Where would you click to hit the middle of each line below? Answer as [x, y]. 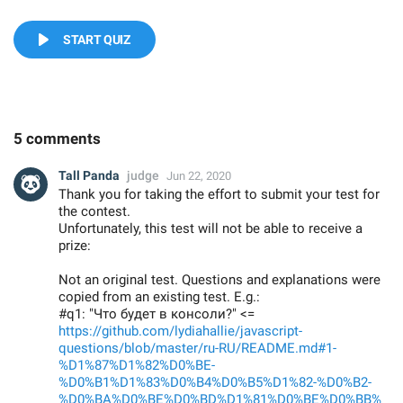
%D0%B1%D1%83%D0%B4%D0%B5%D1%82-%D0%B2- [215, 382]
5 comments [57, 139]
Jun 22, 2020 [199, 176]
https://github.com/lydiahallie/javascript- [180, 331]
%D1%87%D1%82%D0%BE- [137, 365]
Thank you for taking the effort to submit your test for [219, 194]
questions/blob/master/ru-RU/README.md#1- [197, 348]
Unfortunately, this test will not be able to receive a [210, 228]
